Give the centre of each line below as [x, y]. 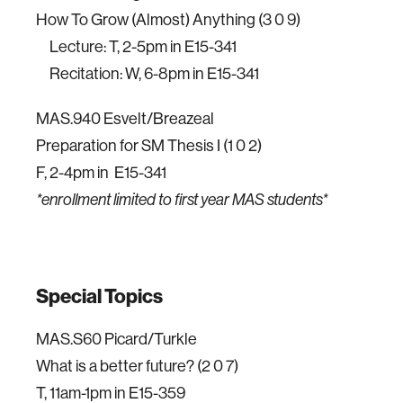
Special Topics [99, 296]
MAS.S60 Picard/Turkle [116, 339]
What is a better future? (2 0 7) [137, 366]
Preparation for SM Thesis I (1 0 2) [149, 145]
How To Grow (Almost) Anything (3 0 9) [168, 19]
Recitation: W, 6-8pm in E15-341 [148, 73]
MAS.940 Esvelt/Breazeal [125, 118]
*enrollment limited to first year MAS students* [182, 200]
